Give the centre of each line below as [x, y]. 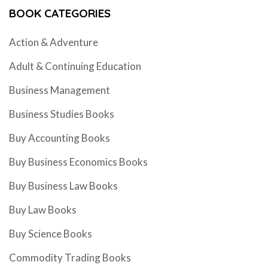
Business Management [60, 90]
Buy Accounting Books [60, 138]
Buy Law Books [43, 209]
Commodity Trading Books [70, 257]
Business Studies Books [62, 114]
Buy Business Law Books [63, 185]
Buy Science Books [51, 233]
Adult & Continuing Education [75, 66]
